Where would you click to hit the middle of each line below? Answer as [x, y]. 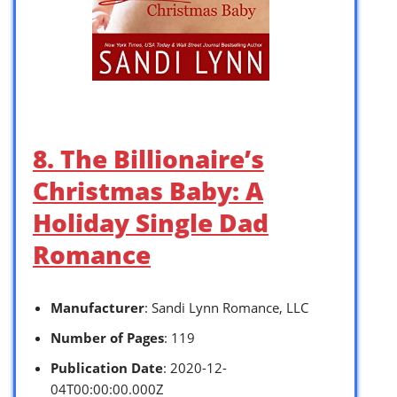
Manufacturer [97, 307]
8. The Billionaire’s [148, 158]
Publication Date [107, 367]
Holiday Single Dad [151, 222]
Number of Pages [107, 337]
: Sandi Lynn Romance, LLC [226, 307]
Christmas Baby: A [148, 190]
